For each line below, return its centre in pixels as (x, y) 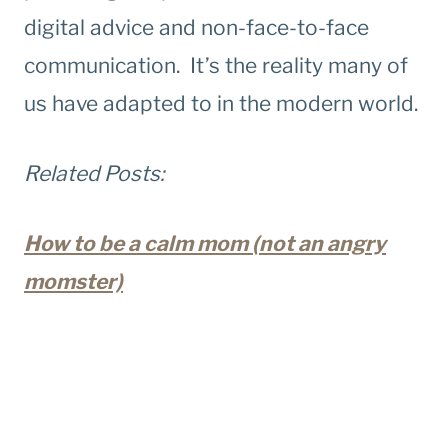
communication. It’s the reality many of (216, 66)
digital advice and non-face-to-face (196, 28)
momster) (73, 282)
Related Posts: (94, 174)
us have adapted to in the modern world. (221, 104)
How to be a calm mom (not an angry (205, 244)
